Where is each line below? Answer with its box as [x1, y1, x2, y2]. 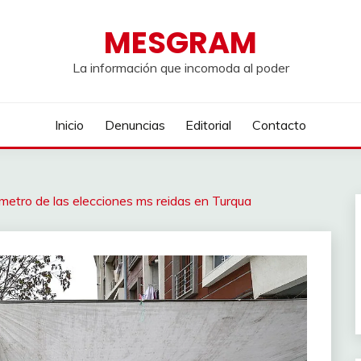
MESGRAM [104, 22, 257, 64]
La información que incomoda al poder [72, 60, 289, 76]
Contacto [251, 117, 306, 133]
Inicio [55, 117, 85, 133]
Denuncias [104, 117, 165, 133]
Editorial [185, 117, 232, 133]
